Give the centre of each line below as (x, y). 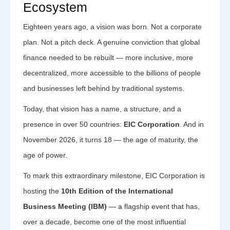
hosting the (42, 191)
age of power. (45, 155)
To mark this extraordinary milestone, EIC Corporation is (114, 176)
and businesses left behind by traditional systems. (104, 88)
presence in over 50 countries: (73, 124)
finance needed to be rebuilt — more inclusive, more (108, 57)
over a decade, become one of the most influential (104, 222)
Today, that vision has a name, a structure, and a (102, 109)
